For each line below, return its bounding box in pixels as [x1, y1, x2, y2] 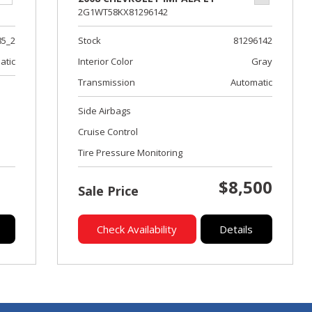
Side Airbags [77, 104, 131, 117]
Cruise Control [77, 125, 138, 138]
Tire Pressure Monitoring [77, 146, 182, 159]
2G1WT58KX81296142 [77, 6, 168, 18]
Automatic [230, 76, 272, 88]
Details [219, 222, 253, 236]
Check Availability [97, 222, 178, 236]
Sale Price [77, 182, 139, 199]
